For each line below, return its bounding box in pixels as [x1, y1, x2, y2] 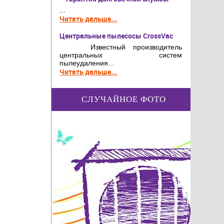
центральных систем [59, 51, 182, 59]
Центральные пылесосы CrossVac [59, 31, 173, 41]
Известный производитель [59, 43, 182, 51]
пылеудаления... [59, 59, 114, 67]
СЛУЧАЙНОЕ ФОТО [81, 94, 166, 104]
